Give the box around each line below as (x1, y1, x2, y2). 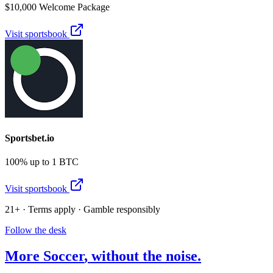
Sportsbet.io (5, 133, 54, 144)
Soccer (43, 248, 84, 264)
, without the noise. (84, 248, 201, 264)
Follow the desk (5, 225, 66, 236)
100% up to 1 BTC (5, 157, 79, 168)
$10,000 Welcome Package (5, 1, 110, 12)
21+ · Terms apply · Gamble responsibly (5, 204, 160, 215)
